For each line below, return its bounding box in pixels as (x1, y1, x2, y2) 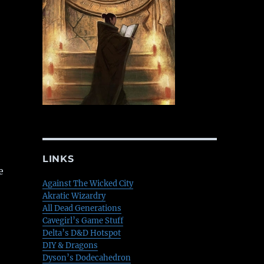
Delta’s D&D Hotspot (42, 228, 121, 239)
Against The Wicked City (42, 179, 133, 189)
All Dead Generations (42, 203, 121, 214)
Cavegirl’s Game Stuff (42, 216, 123, 226)
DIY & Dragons (42, 240, 98, 251)
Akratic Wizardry (42, 191, 105, 202)
